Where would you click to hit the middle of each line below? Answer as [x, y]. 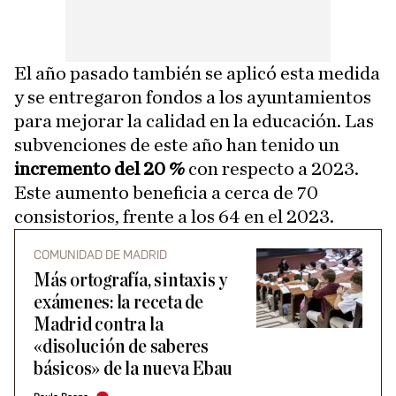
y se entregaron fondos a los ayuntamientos [193, 97]
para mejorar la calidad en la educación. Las [194, 121]
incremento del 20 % [99, 169]
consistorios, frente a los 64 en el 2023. [174, 217]
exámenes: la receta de [118, 303]
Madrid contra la [99, 325]
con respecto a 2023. [272, 169]
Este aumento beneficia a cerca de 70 [166, 193]
